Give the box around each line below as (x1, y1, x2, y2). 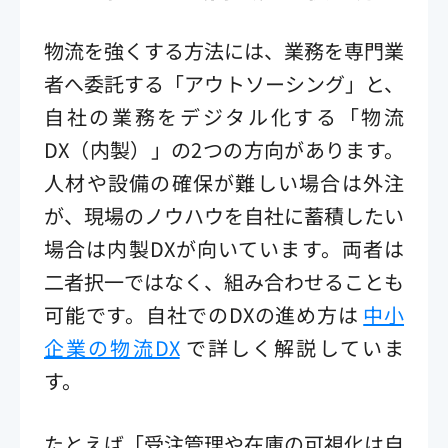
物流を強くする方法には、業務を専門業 (44, 35, 404, 65)
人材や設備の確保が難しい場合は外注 (44, 167, 404, 197)
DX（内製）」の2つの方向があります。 (44, 134, 404, 164)
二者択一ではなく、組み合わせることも (44, 266, 404, 296)
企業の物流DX (44, 332, 180, 362)
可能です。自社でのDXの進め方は (44, 299, 364, 329)
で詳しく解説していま (179, 332, 405, 362)
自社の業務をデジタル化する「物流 (44, 101, 404, 131)
